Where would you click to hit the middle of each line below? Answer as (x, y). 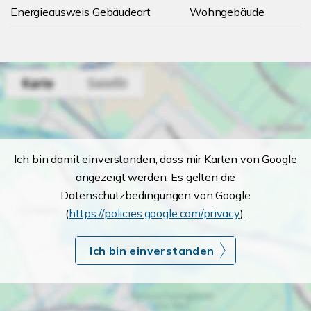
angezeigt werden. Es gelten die (155, 177)
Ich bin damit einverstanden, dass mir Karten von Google (155, 159)
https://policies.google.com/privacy (155, 213)
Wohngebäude (227, 12)
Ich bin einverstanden (152, 251)
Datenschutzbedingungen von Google (155, 195)
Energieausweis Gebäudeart (81, 12)
